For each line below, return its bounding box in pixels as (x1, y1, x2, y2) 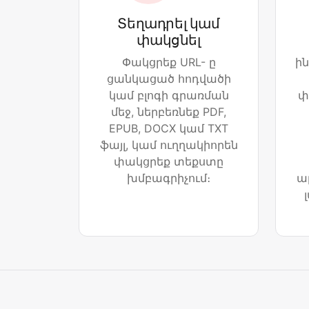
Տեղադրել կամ (117, 15, 220, 32)
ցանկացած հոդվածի (106, 72, 231, 86)
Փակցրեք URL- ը (121, 55, 216, 70)
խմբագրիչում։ (127, 171, 210, 186)
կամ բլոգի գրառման (108, 88, 229, 103)
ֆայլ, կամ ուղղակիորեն (99, 138, 238, 152)
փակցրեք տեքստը (114, 154, 223, 169)
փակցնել (137, 32, 201, 49)
